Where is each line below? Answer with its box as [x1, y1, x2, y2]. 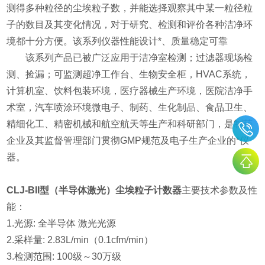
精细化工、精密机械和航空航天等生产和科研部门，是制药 [7, 119, 253, 130]
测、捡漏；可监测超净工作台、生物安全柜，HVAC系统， [7, 69, 251, 80]
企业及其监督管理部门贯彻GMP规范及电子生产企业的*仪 [7, 135, 250, 146]
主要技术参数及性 [182, 185, 258, 196]
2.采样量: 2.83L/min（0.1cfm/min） [7, 235, 154, 245]
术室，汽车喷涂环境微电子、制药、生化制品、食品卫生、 [7, 102, 253, 113]
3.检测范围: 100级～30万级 [7, 251, 122, 262]
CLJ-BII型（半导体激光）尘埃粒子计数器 [7, 185, 182, 196]
